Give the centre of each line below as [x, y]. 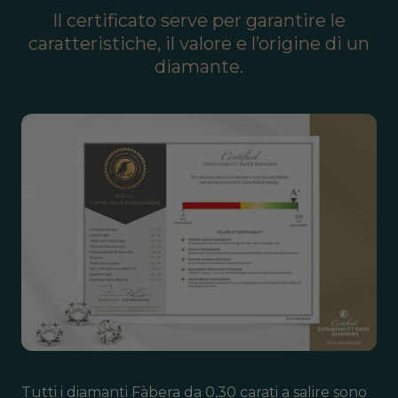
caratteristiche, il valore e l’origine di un [199, 44]
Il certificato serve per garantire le [199, 21]
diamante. [199, 67]
